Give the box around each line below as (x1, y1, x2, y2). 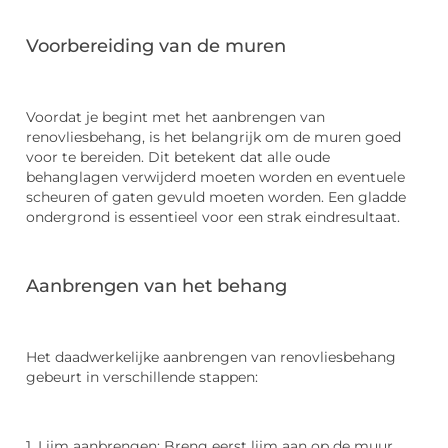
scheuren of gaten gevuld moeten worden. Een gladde (26, 189, 406, 206)
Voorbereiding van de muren (26, 34, 286, 57)
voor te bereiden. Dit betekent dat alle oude (26, 149, 330, 166)
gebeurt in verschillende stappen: (26, 369, 258, 386)
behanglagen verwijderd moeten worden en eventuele (26, 169, 405, 186)
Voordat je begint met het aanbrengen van (26, 109, 325, 126)
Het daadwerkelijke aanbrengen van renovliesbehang (26, 349, 396, 366)
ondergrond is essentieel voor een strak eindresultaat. (26, 209, 400, 226)
